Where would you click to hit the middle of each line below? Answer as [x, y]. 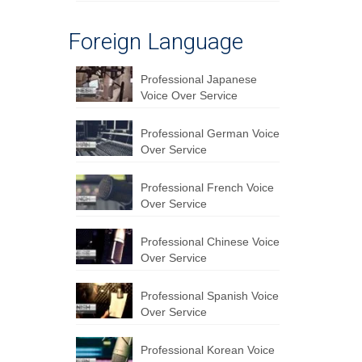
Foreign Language [155, 42]
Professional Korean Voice [207, 350]
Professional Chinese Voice [210, 242]
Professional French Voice [207, 187]
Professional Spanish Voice [209, 296]
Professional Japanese [198, 79]
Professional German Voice [210, 133]
